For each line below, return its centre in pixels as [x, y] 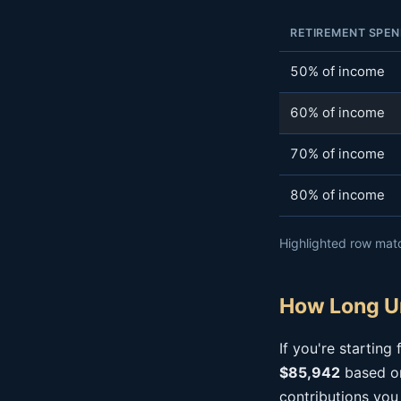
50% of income [337, 72]
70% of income [337, 154]
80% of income [337, 195]
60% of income [337, 113]
